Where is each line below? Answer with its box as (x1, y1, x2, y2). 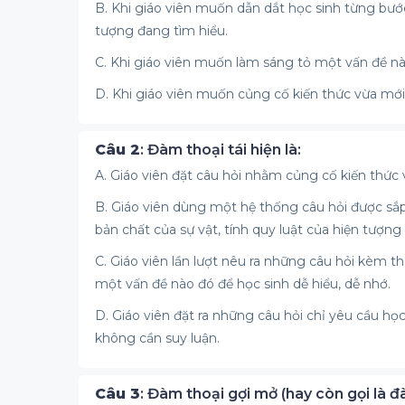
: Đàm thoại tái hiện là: (140, 141, 301, 158)
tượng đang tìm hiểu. (95, 23, 228, 39)
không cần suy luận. (95, 330, 220, 346)
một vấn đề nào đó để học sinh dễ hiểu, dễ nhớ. (95, 276, 391, 292)
